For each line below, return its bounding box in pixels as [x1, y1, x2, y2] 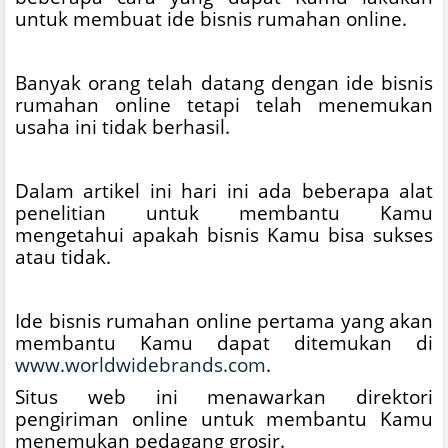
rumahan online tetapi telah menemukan [15, 92, 433, 118]
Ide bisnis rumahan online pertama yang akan [15, 308, 433, 334]
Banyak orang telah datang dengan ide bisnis [15, 70, 433, 96]
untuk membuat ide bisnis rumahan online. [15, 6, 407, 32]
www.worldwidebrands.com [15, 352, 266, 378]
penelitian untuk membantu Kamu [15, 200, 433, 226]
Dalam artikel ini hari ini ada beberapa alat [15, 178, 433, 204]
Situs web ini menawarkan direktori [15, 384, 433, 410]
